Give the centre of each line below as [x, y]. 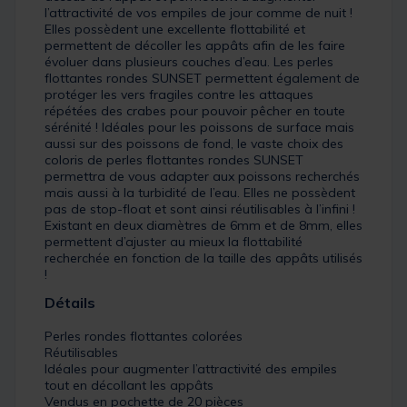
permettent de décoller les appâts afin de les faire [195, 46]
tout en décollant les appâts [129, 386]
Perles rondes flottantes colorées [144, 337]
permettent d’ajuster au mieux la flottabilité [174, 242]
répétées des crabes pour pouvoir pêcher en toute [195, 111]
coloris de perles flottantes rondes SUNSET [174, 160]
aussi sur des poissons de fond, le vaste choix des [194, 144]
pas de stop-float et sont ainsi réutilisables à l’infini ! [200, 209]
